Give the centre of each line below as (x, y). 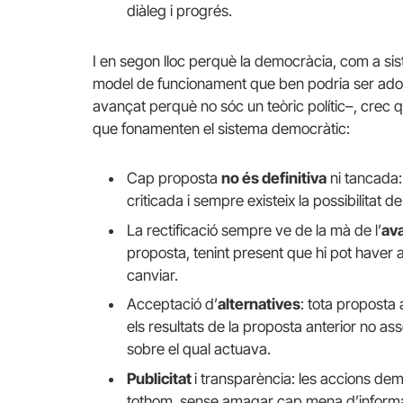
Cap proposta (174, 179)
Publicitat (161, 378)
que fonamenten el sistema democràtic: (221, 128)
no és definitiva (274, 179)
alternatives (259, 304)
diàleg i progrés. (179, 11)
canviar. (152, 275)
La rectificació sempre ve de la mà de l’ (254, 230)
